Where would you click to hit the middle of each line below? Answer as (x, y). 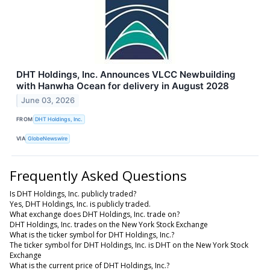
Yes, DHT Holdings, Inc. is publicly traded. (80, 204)
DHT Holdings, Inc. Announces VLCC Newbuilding (126, 74)
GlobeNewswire (48, 139)
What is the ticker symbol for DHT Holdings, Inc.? (92, 234)
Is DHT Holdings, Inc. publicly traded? (73, 193)
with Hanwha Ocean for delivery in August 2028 (123, 86)
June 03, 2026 (48, 101)
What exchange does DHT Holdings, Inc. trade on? (95, 214)
